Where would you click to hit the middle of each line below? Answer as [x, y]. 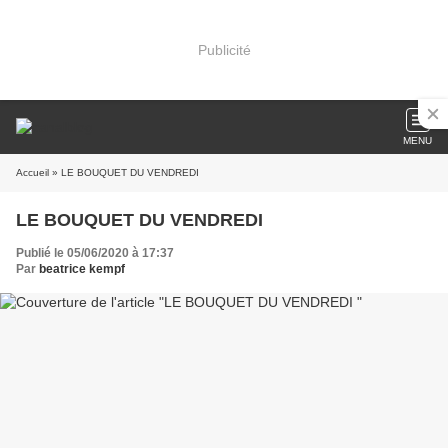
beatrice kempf [82, 269]
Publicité [224, 49]
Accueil [32, 172]
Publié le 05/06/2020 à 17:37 [95, 253]
